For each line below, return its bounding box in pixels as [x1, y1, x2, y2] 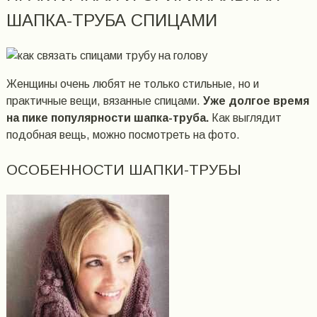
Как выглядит [208, 111, 282, 124]
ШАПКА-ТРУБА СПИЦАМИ [6, 10, 217, 30]
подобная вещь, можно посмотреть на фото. [6, 128, 240, 141]
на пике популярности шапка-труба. [6, 111, 209, 124]
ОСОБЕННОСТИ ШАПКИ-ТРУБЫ [6, 161, 241, 178]
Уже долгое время [202, 94, 309, 107]
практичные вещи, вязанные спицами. [6, 94, 203, 107]
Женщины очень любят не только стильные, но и [6, 77, 259, 90]
